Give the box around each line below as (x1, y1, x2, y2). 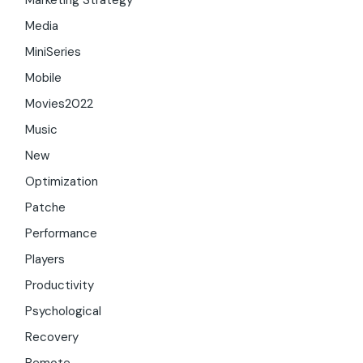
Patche (25, 199, 66, 216)
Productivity (25, 277, 95, 294)
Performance (25, 225, 98, 242)
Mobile (25, 70, 62, 87)
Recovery (25, 329, 79, 346)
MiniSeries (25, 44, 82, 61)
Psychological (25, 303, 102, 320)
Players (25, 251, 66, 268)
